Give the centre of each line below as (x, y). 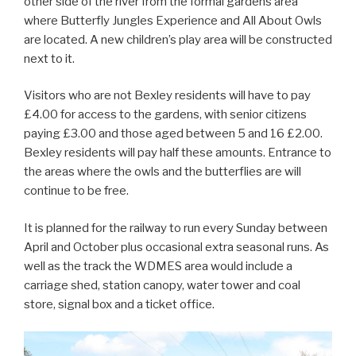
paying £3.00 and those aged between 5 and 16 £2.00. (173, 134)
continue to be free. (76, 191)
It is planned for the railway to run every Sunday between (176, 228)
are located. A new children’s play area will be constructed (178, 39)
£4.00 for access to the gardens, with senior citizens (165, 115)
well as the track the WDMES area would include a (158, 266)
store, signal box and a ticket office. (119, 304)
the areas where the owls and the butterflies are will (163, 172)
